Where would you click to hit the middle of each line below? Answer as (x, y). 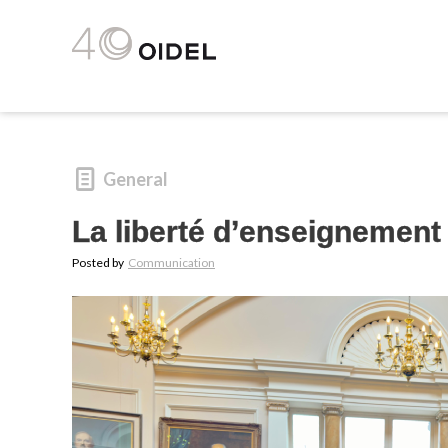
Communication (171, 263)
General (136, 179)
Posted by (99, 263)
